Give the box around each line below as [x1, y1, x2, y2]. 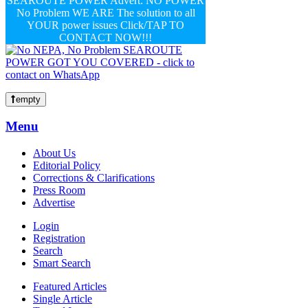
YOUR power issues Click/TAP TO [27, 19, 184, 31]
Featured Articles [33, 280, 107, 293]
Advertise [33, 197, 75, 209]
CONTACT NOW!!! [59, 31, 152, 43]
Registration [33, 232, 85, 245]
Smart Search [33, 257, 91, 269]
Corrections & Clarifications [33, 172, 155, 184]
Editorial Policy [33, 159, 100, 172]
